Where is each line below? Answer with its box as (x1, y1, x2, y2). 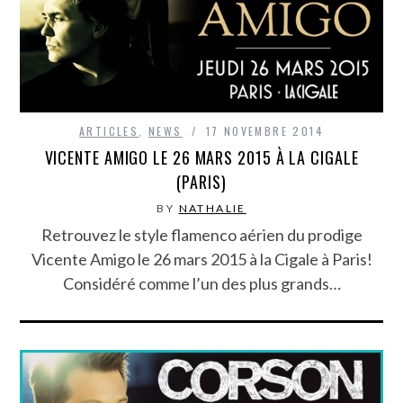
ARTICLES (79, 123, 139, 139)
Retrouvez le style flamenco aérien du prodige (40, 225, 363, 246)
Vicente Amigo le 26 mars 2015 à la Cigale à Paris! (31, 249, 372, 270)
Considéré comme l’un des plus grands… (62, 273, 341, 294)
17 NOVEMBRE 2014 (205, 123, 324, 139)
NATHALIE (178, 201, 246, 216)
